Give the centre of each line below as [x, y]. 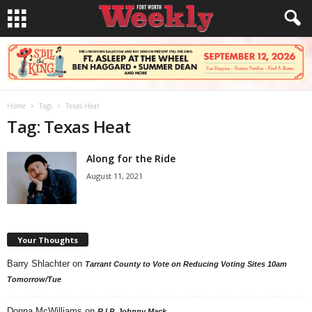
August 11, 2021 [115, 176]
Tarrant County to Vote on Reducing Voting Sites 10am [186, 264]
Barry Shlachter [38, 263]
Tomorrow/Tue [34, 279]
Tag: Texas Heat [69, 126]
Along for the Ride [131, 158]
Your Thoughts [48, 240]
